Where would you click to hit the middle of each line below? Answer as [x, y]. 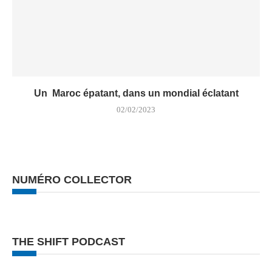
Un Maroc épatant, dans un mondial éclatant [136, 93]
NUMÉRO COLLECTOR [72, 180]
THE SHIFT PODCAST [69, 242]
